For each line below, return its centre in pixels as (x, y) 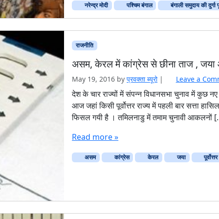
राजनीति (84, 45)
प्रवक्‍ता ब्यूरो (142, 79)
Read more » (95, 137)
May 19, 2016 (94, 79)
